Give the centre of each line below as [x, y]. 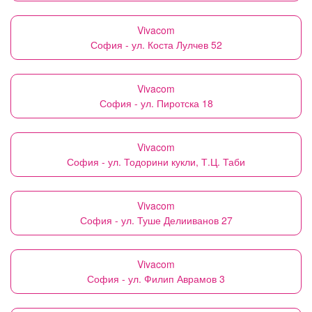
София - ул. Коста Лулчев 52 [156, 45]
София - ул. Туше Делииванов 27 [156, 220]
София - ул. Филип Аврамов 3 [156, 279]
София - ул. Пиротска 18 [156, 103]
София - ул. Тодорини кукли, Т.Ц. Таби [156, 162]
